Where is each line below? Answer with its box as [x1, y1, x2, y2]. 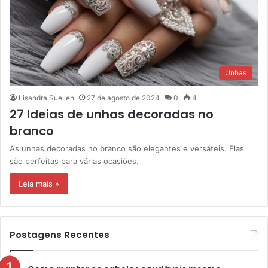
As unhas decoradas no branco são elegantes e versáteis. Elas [10, 144, 244, 154]
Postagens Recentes [10, 229, 109, 242]
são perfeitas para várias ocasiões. [10, 156, 139, 166]
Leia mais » [19, 179, 59, 189]
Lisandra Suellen [19, 93, 74, 103]
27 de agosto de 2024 [87, 93, 160, 103]
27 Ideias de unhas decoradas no [10, 106, 214, 123]
